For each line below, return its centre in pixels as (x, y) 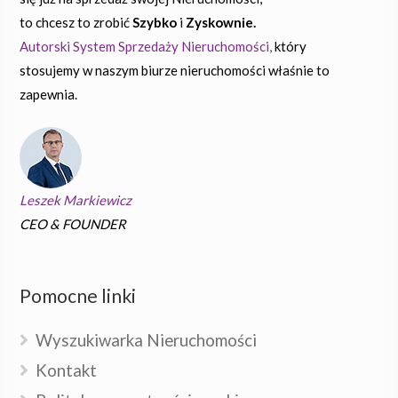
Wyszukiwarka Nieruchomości (147, 340)
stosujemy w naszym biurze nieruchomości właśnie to (175, 70)
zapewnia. (49, 94)
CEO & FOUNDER (73, 223)
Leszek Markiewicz (76, 199)
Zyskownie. (221, 22)
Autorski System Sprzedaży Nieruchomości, (146, 46)
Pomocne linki (78, 295)
